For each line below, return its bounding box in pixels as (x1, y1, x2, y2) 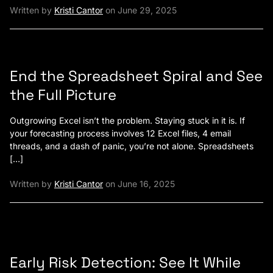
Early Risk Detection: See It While (10, 252, 241, 272)
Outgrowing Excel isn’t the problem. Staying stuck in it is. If (10, 115, 245, 126)
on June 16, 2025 (103, 178, 175, 189)
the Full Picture (10, 85, 116, 104)
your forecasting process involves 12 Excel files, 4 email (10, 127, 231, 138)
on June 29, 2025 (103, 4, 177, 15)
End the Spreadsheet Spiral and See (10, 66, 263, 85)
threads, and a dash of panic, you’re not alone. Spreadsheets (10, 140, 253, 151)
